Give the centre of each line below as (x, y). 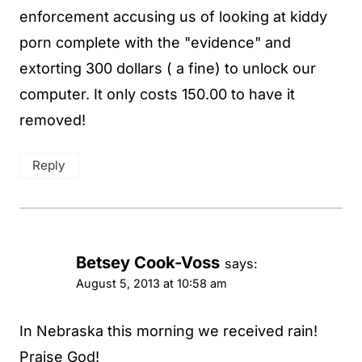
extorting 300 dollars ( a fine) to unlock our (168, 69)
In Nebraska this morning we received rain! (168, 330)
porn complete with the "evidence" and (155, 43)
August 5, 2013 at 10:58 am (152, 283)
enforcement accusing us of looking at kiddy (173, 17)
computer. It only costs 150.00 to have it (157, 95)
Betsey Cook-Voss (148, 262)
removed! (53, 120)
